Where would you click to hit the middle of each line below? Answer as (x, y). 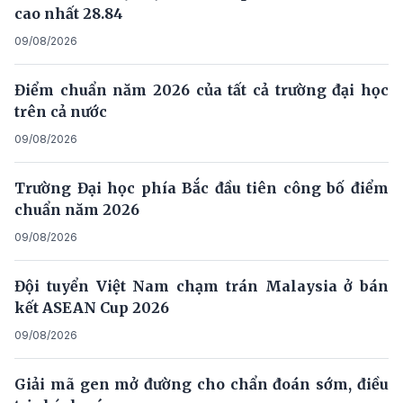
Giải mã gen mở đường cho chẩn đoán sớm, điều (201, 384)
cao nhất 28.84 (69, 13)
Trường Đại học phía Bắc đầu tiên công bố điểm (201, 188)
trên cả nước (61, 111)
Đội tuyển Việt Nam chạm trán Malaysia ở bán (201, 286)
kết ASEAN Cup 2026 (92, 307)
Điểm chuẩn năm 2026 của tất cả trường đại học (201, 90)
